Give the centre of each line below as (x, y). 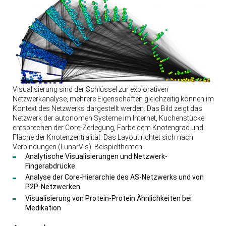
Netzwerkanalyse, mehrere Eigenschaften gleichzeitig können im (113, 99)
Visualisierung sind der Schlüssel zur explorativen (90, 89)
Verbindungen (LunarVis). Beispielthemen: (78, 147)
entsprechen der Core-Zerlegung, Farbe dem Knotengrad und (108, 127)
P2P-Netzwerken (52, 187)
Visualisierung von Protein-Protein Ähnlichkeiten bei (108, 198)
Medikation (43, 208)
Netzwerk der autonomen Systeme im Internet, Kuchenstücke (108, 118)
